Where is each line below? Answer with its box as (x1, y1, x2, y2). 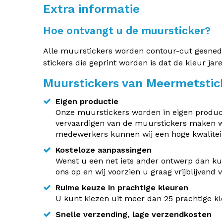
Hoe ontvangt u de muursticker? (43, 24, 211, 37)
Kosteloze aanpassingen (55, 145, 152, 155)
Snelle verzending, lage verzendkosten (55, 210, 212, 219)
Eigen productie (55, 97, 118, 106)
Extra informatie (43, 2, 140, 16)
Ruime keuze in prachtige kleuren (55, 183, 188, 192)
